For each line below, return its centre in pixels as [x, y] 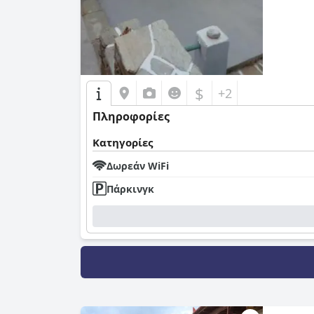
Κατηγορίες [123, 143]
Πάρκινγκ [130, 189]
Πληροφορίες [131, 117]
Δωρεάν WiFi [138, 165]
